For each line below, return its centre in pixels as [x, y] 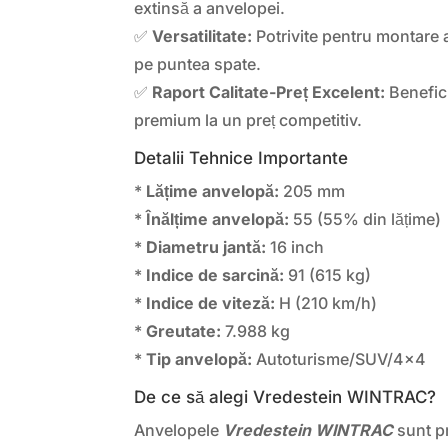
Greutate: [184, 330]
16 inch [295, 246]
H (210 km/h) [326, 302]
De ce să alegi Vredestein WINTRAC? [285, 396]
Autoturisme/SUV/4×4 [339, 358]
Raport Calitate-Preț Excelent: [269, 91]
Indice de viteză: [211, 302]
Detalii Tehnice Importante [241, 157]
